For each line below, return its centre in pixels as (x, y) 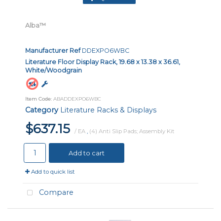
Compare (55, 193)
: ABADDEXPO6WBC (76, 99)
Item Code (38, 99)
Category (42, 110)
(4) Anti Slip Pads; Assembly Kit (132, 131)
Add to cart (87, 153)
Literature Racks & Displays (108, 110)
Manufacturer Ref (53, 50)
